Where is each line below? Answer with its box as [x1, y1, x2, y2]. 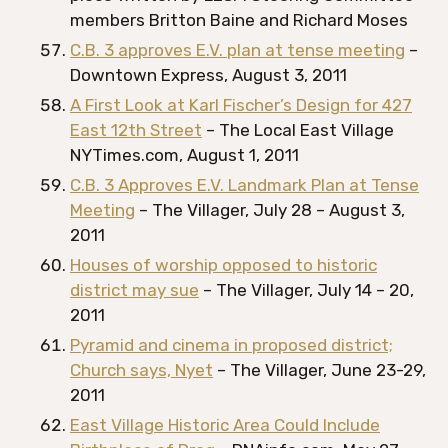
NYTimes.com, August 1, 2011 [70, 145, 303, 165]
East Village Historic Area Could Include [70, 415, 380, 435]
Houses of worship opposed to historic [70, 255, 377, 275]
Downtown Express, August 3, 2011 [70, 65, 351, 85]
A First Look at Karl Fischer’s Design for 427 [70, 95, 412, 115]
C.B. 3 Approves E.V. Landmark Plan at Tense [70, 175, 419, 195]
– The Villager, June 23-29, [213, 360, 426, 380]
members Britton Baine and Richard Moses [70, 10, 408, 30]
